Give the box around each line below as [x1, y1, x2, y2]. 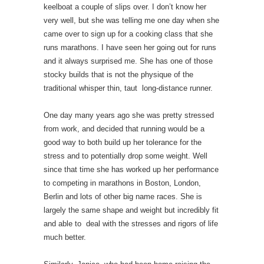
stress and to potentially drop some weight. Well [44, 151, 207, 160]
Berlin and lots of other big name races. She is [44, 192, 202, 201]
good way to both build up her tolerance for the [44, 138, 202, 147]
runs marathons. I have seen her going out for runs [44, 43, 216, 52]
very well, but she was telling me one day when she [44, 16, 219, 25]
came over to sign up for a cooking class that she [44, 29, 213, 38]
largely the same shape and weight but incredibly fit [44, 206, 219, 214]
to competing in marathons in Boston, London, [44, 179, 201, 187]
